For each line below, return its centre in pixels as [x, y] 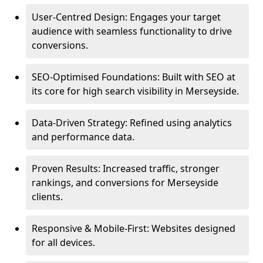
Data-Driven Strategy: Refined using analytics [132, 123]
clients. [47, 197]
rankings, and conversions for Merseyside [125, 183]
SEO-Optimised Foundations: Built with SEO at [134, 77]
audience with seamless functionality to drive [132, 31]
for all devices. [63, 242]
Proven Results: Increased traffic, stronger [126, 168]
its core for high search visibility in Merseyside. [135, 91]
